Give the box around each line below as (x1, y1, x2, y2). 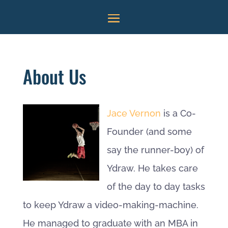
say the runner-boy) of (106, 145, 204, 155)
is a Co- (160, 108, 196, 119)
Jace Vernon (106, 108, 161, 119)
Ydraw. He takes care (106, 163, 198, 174)
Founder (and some (106, 126, 192, 137)
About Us (22, 63, 86, 90)
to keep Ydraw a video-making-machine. (22, 199, 198, 210)
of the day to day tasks (106, 181, 205, 192)
